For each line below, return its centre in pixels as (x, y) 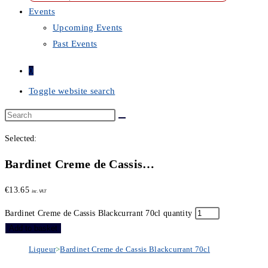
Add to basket (33, 229)
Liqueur (42, 249)
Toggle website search (72, 91)
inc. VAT (39, 191)
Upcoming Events (88, 27)
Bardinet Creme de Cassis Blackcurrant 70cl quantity (99, 214)
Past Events (75, 43)
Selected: (21, 138)
